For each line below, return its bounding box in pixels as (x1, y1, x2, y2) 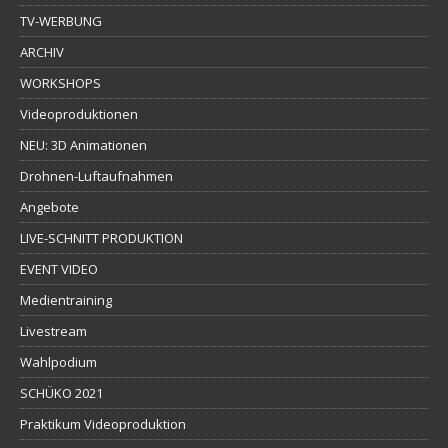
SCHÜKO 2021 (20, 383, 103, 402)
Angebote (20, 197, 79, 216)
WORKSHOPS (20, 73, 101, 92)
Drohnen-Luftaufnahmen (20, 166, 173, 185)
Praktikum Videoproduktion (20, 414, 186, 433)
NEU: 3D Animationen (20, 135, 147, 154)
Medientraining (20, 290, 112, 309)
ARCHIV (20, 42, 64, 61)
